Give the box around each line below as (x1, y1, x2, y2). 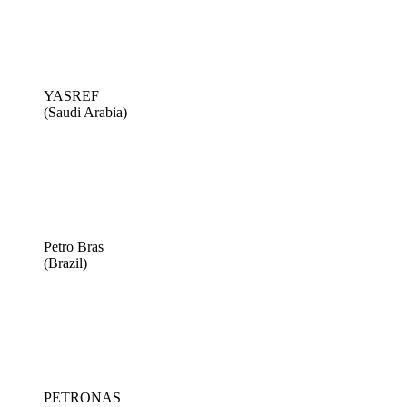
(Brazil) (44, 254, 87, 271)
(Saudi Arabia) (44, 104, 127, 120)
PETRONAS (44, 389, 121, 405)
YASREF (44, 87, 99, 104)
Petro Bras (44, 238, 104, 254)
